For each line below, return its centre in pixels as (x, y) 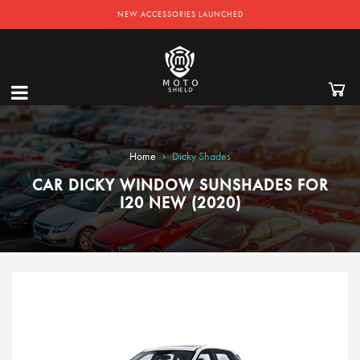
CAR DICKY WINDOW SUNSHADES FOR (180, 185)
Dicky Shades (201, 156)
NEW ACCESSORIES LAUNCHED (180, 14)
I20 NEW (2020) (180, 202)
